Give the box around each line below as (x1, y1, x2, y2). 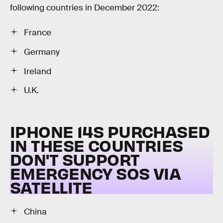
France (24, 27, 51, 38)
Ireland (24, 66, 51, 77)
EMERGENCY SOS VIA (10, 162, 181, 183)
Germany (24, 46, 60, 57)
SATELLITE (10, 176, 93, 197)
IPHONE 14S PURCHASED (10, 120, 210, 141)
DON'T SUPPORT (10, 148, 140, 169)
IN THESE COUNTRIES (10, 134, 183, 155)
